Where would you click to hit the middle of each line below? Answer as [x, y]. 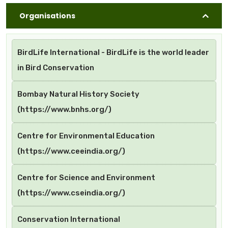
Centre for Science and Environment [86, 178]
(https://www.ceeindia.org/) [71, 151]
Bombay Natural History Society [78, 94]
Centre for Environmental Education [86, 136]
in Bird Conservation [56, 68]
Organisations [47, 16]
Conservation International [69, 220]
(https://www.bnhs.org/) [64, 110]
